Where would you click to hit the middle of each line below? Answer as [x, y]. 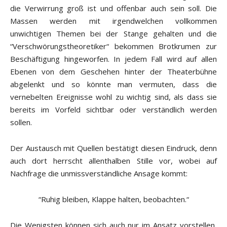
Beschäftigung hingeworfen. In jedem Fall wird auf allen [113, 59]
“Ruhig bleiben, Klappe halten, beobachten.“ [113, 199]
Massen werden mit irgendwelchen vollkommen [113, 21]
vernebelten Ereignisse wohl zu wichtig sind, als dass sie [113, 97]
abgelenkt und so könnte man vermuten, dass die [113, 84]
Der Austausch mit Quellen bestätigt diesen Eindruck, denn [113, 148]
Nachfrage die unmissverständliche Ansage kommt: [99, 174]
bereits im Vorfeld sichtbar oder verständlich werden [113, 110]
